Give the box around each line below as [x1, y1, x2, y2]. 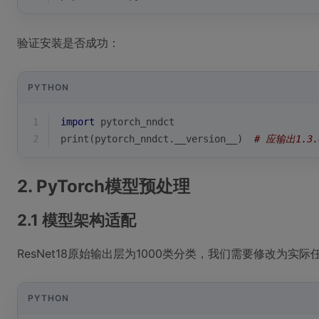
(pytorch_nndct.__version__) [89, 133, 254, 145]
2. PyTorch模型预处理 [17, 176, 190, 197]
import [61, 116, 95, 127]
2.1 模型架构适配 [17, 211, 136, 229]
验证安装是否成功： [17, 36, 120, 50]
